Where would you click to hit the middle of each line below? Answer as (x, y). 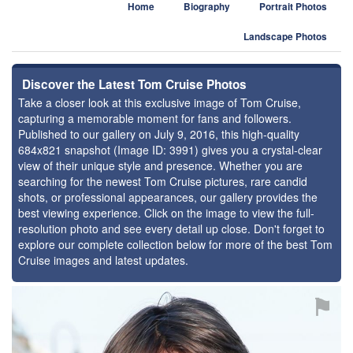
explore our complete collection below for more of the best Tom (175, 244)
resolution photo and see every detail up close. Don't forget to (171, 229)
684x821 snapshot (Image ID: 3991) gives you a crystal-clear (170, 150)
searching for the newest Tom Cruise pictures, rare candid (163, 181)
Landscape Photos (285, 37)
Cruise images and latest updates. (103, 260)
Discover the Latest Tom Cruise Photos (134, 84)
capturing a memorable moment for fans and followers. (155, 118)
